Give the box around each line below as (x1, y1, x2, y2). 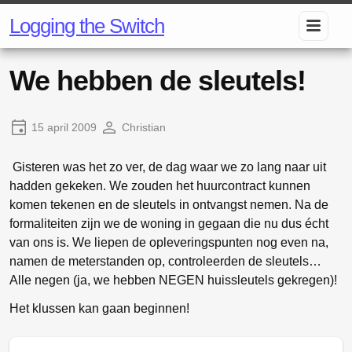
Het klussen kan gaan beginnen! (9, 302, 189, 315)
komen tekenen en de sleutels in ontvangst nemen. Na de (9, 198, 328, 211)
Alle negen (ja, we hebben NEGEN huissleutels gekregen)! (9, 273, 337, 287)
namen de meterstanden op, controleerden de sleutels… (9, 255, 321, 268)
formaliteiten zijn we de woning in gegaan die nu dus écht (9, 217, 328, 230)
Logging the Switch (9, 14, 164, 38)
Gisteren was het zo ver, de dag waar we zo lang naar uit (9, 160, 326, 174)
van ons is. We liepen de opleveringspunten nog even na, (9, 236, 328, 249)
